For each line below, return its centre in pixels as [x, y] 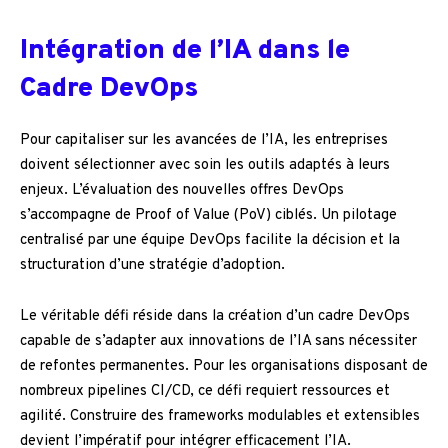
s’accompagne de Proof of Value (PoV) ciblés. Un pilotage [208, 216]
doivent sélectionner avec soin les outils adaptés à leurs [205, 166]
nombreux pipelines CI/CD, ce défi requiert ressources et [205, 392]
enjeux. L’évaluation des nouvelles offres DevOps [182, 191]
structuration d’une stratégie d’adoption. [152, 266]
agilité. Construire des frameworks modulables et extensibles [220, 417]
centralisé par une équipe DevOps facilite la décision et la [210, 241]
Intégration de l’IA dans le [185, 51]
